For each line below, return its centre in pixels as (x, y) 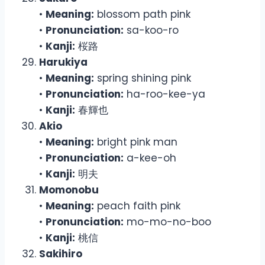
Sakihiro (61, 253)
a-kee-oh (150, 158)
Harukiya (63, 62)
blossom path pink (142, 14)
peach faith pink (137, 206)
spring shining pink (143, 78)
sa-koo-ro (151, 30)
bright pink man (136, 142)
